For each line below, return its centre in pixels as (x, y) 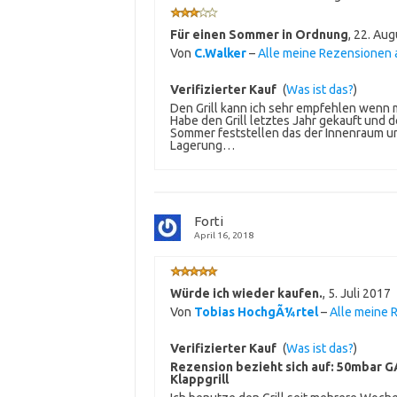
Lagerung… (202, 146)
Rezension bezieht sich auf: (253, 367)
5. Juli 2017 (359, 294)
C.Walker (220, 54)
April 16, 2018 (223, 236)
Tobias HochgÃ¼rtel (256, 312)
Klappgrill (199, 380)
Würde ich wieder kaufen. (246, 294)
